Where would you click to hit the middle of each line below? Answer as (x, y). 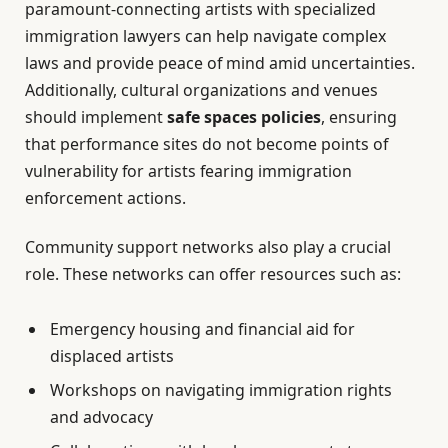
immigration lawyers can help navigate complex (205, 35)
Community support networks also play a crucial (208, 247)
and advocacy (101, 417)
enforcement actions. (105, 197)
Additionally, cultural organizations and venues (201, 89)
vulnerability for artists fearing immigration (188, 170)
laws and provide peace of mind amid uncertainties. (220, 62)
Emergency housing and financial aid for (202, 329)
